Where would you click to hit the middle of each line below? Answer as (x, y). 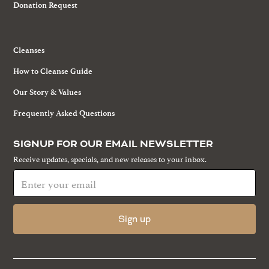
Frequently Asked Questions (64, 113)
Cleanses (29, 50)
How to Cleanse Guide (53, 71)
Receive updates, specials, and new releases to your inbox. (110, 158)
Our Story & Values (47, 92)
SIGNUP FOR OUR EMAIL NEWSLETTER (113, 144)
